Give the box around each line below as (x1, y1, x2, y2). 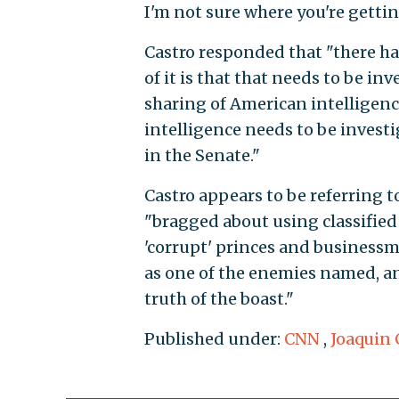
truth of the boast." (143, 289, 294, 310)
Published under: (143, 329, 284, 350)
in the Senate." (143, 145, 260, 167)
